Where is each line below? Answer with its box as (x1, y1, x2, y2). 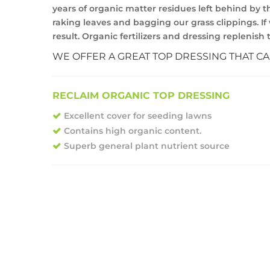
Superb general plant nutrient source (64, 140, 230, 151)
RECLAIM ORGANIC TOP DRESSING (52, 90, 230, 101)
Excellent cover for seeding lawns (64, 110, 212, 121)
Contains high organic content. (64, 125, 201, 136)
